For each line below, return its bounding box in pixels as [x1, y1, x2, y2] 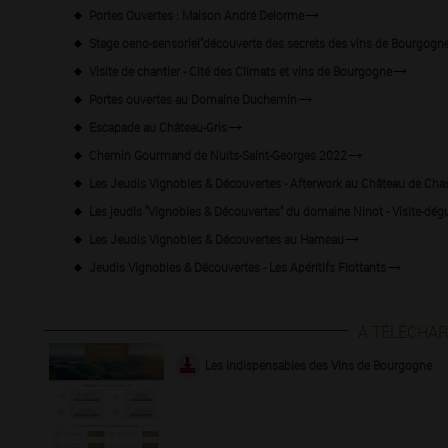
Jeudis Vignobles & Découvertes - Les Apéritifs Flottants [89, 258, 386, 275]
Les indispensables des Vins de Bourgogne [205, 356, 432, 373]
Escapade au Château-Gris [89, 118, 227, 135]
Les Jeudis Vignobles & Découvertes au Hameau [89, 230, 344, 247]
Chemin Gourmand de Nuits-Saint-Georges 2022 [89, 146, 347, 163]
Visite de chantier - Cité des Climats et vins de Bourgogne [89, 62, 392, 79]
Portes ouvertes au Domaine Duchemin [89, 90, 297, 107]
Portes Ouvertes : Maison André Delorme [89, 6, 304, 23]
